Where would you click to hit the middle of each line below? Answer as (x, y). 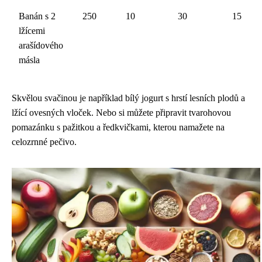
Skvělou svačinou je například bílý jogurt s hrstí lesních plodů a (128, 98)
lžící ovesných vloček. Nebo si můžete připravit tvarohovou (121, 113)
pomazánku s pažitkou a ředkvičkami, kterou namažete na (118, 127)
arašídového (41, 45)
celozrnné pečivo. (44, 142)
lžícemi (32, 31)
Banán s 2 (37, 16)
